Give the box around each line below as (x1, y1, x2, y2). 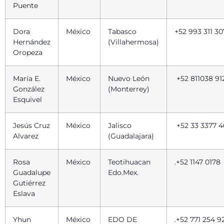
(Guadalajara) (108, 131, 154, 141)
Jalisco (108, 121, 131, 130)
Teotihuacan (108, 157, 150, 167)
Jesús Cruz (13, 121, 50, 130)
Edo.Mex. (108, 168, 138, 177)
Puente (13, 1, 40, 10)
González (13, 84, 44, 94)
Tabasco (108, 27, 136, 36)
